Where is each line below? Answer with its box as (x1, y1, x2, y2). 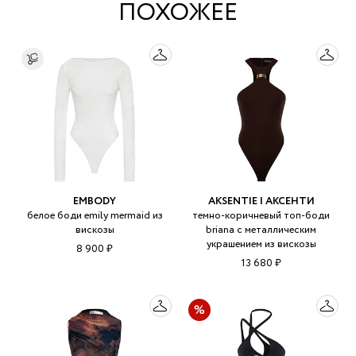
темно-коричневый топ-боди (192, 208, 331, 224)
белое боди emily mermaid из (26, 208, 163, 224)
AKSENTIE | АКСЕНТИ (207, 194, 315, 210)
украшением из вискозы (206, 237, 316, 253)
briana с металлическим (206, 222, 317, 238)
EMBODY (73, 194, 117, 210)
